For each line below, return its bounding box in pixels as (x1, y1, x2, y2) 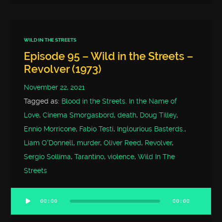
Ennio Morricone (24, 125, 76, 134)
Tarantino (74, 153, 105, 162)
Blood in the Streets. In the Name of (61, 97, 177, 106)
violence (108, 153, 135, 162)
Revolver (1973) (24, 63, 102, 76)
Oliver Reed (104, 139, 142, 148)
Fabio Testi (79, 125, 114, 134)
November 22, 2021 (24, 83, 85, 92)
